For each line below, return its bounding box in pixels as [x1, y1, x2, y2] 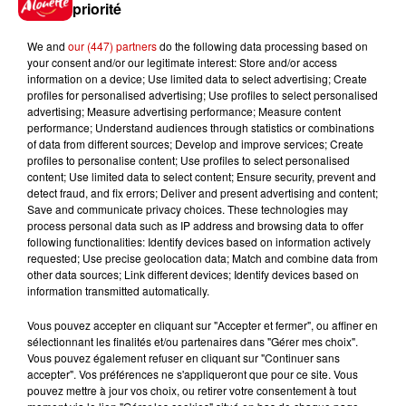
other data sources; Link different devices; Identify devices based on [27, 266, 359, 282]
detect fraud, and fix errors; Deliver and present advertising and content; [27, 185, 378, 200]
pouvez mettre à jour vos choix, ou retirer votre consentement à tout [27, 382, 356, 398]
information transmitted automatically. [27, 283, 209, 298]
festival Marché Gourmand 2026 [127, 9, 389, 29]
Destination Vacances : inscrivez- [127, 353, 395, 373]
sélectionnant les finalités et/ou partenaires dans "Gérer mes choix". [27, 333, 358, 349]
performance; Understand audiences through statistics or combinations [27, 120, 374, 135]
